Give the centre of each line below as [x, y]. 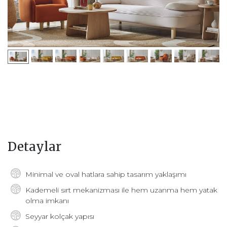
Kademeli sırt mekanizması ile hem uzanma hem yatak [121, 190]
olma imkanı [47, 201]
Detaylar [34, 147]
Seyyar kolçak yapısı [60, 217]
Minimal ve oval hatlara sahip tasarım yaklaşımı [106, 175]
